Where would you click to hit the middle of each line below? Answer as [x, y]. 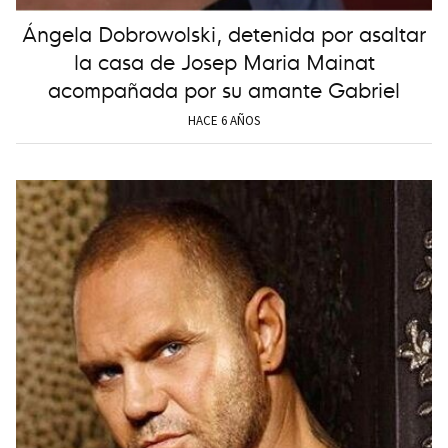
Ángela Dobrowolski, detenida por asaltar [224, 32]
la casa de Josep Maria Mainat [224, 60]
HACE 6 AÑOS [224, 120]
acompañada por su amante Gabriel [224, 88]
